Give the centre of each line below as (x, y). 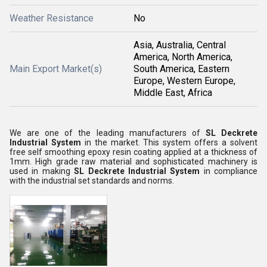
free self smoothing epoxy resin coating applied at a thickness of (133, 152)
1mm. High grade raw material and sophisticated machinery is (133, 162)
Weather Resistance (52, 18)
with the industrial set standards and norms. (92, 181)
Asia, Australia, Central (180, 45)
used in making (42, 171)
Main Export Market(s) (56, 69)
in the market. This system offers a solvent (171, 142)
